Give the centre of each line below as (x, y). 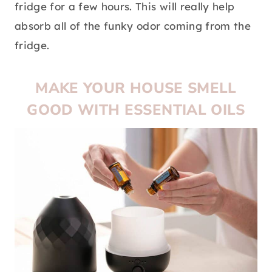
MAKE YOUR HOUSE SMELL (136, 88)
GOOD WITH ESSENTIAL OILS (136, 110)
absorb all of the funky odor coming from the (133, 26)
